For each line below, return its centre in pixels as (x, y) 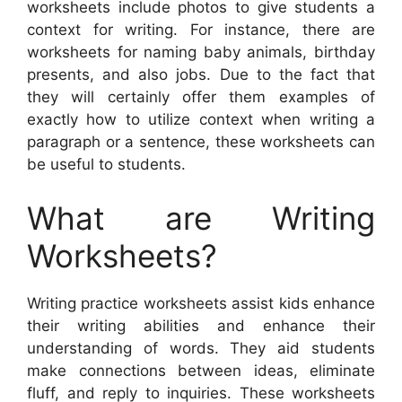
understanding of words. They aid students (201, 348)
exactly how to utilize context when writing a (201, 120)
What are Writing (201, 218)
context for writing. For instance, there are (201, 30)
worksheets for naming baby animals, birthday (201, 52)
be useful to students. (106, 165)
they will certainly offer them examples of (201, 97)
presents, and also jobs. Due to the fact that (201, 75)
